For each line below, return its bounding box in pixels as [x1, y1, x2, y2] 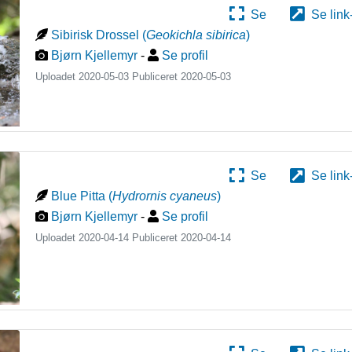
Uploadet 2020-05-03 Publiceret [35, 71, 181, 82]
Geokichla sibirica [146, 28, 247, 42]
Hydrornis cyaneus [112, 189, 218, 203]
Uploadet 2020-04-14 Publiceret [35, 232, 181, 244]
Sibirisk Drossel [51, 28, 140, 42]
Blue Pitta [51, 189, 106, 203]
